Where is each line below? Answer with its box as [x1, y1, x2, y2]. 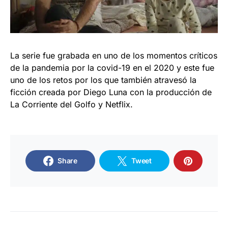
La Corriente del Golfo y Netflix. [10, 99, 133, 109]
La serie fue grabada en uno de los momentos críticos [10, 50, 217, 61]
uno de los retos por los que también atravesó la [10, 74, 196, 85]
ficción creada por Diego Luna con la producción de [10, 87, 212, 97]
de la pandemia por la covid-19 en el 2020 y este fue [10, 62, 214, 73]
